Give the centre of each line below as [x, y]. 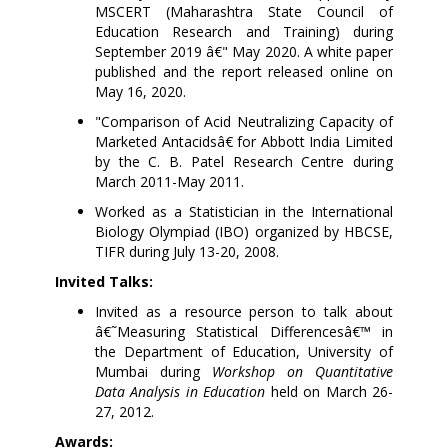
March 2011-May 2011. [169, 181]
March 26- [359, 391]
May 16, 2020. [140, 91]
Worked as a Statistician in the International [244, 211]
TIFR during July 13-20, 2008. [187, 251]
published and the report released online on [244, 71]
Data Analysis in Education [183, 391]
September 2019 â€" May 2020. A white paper [244, 51]
